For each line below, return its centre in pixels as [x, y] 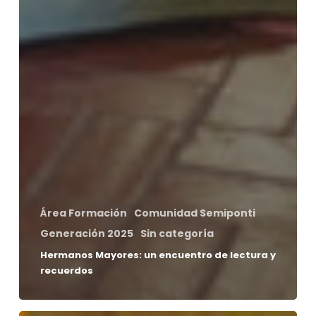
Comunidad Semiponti [194, 213]
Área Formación [83, 213]
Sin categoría [177, 234]
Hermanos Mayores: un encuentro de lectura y [158, 255]
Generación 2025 [86, 234]
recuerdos [66, 271]
